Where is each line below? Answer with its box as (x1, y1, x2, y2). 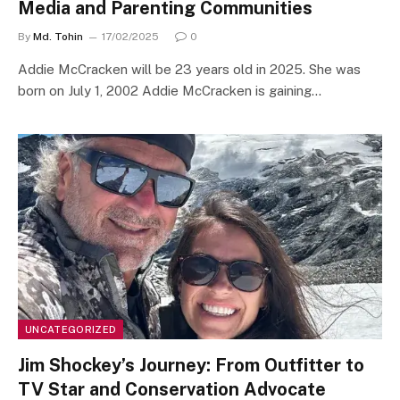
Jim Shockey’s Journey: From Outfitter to (18, 354, 364, 376)
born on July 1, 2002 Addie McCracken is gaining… (18, 83, 321, 98)
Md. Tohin (33, 30, 83, 43)
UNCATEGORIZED (25, 323, 117, 335)
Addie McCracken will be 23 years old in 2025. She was (18, 62, 361, 77)
